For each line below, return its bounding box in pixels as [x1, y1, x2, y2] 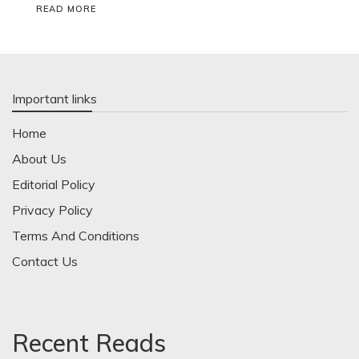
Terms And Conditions [12, 228, 139, 244]
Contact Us [12, 253, 78, 269]
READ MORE [36, 3, 96, 14]
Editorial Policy [12, 176, 95, 192]
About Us [12, 151, 67, 167]
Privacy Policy [12, 202, 93, 218]
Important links [12, 91, 97, 107]
